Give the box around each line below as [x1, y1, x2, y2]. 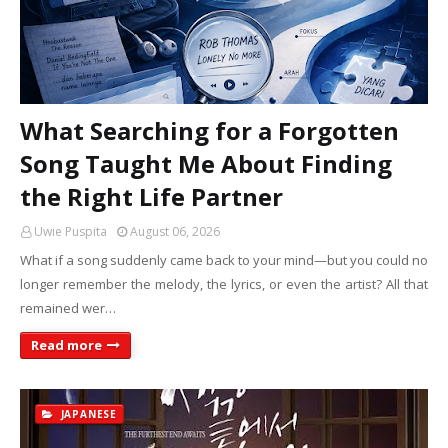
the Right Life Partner [20, 180, 283, 213]
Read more [31, 336, 102, 354]
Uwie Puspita [34, 223, 107, 240]
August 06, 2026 [130, 223, 220, 240]
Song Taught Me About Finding [20, 147, 392, 180]
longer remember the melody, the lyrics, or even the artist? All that [20, 275, 428, 293]
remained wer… [20, 299, 116, 317]
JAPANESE [56, 407, 118, 421]
